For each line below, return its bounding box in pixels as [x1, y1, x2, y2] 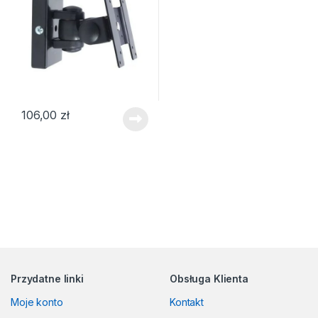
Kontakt [170, 295, 204, 308]
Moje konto [11, 295, 63, 308]
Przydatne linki [11, 272, 84, 285]
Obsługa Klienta [170, 272, 248, 285]
